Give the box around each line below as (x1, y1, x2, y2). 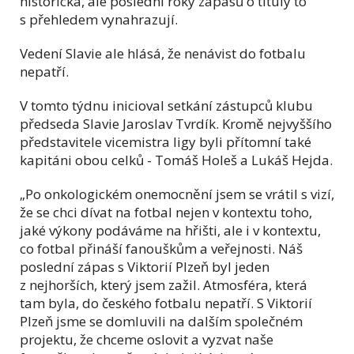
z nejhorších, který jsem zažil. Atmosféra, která (20, 275, 307, 294)
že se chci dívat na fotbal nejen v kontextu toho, (20, 202, 312, 221)
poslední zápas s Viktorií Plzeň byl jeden (20, 257, 269, 276)
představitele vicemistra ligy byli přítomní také (20, 132, 311, 151)
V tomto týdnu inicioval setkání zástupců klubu (20, 96, 313, 115)
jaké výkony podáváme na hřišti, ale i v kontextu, (20, 220, 321, 239)
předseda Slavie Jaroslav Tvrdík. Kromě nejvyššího (20, 114, 332, 133)
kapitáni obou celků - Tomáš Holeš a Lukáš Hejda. (20, 150, 333, 169)
